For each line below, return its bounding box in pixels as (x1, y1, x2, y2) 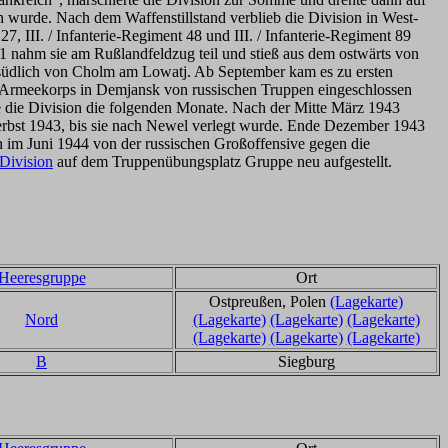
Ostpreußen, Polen (209, 293, 330, 310)
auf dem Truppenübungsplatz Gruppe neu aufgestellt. (53, 153, 392, 170)
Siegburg (277, 353, 335, 370)
